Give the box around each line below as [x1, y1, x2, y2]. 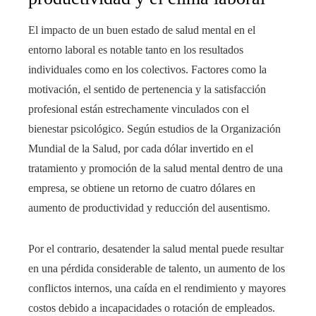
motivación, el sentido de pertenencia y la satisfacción [28, 83, 266, 96]
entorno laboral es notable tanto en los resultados [28, 44, 243, 56]
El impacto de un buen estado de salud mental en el [28, 24, 255, 37]
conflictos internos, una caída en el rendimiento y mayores [28, 282, 286, 295]
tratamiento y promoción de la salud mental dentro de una [28, 162, 283, 175]
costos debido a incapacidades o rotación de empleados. [28, 302, 275, 315]
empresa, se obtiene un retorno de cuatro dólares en [28, 182, 255, 195]
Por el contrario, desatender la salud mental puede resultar [28, 243, 284, 255]
